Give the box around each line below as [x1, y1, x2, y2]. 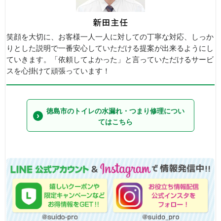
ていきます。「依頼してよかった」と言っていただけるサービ [6, 56, 214, 64]
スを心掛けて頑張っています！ [6, 67, 110, 75]
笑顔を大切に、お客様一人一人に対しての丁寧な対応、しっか [6, 33, 214, 41]
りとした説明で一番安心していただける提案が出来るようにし [6, 44, 214, 52]
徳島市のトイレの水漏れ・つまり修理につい [46, 107, 184, 115]
